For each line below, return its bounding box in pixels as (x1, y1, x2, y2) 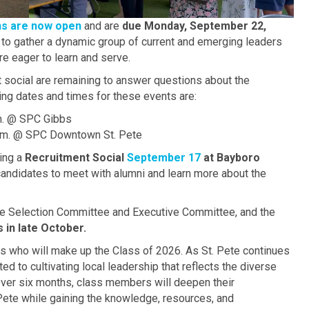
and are (81, 19, 122, 32)
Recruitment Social (25, 150, 127, 164)
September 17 (127, 150, 201, 164)
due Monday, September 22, (122, 19, 266, 32)
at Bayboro (201, 150, 260, 164)
